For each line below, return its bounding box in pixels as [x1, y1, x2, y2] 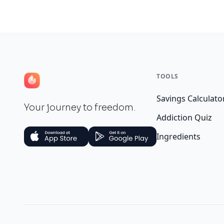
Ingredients [156, 130, 201, 142]
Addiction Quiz [156, 111, 212, 123]
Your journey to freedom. [24, 101, 136, 113]
